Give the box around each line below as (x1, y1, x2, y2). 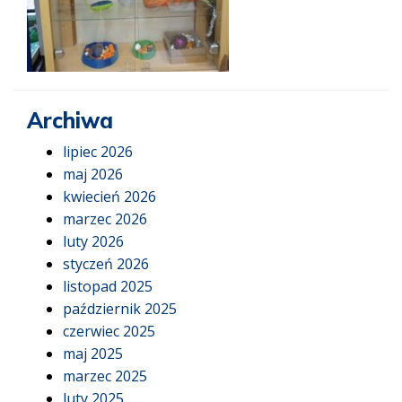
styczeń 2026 (63, 254, 149, 274)
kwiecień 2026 (63, 187, 156, 206)
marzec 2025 (63, 366, 147, 386)
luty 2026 (63, 232, 124, 251)
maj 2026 (63, 164, 123, 184)
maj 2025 (63, 344, 123, 363)
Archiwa (27, 107, 113, 134)
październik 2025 (63, 299, 177, 319)
